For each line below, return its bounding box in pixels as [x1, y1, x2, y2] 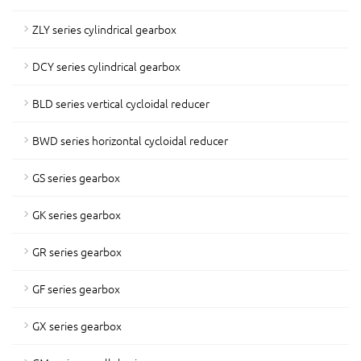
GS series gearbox [32, 169, 120, 185]
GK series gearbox [32, 206, 121, 222]
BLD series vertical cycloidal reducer [32, 95, 210, 111]
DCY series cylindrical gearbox [32, 58, 180, 74]
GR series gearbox [32, 243, 122, 259]
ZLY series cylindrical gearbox [32, 21, 176, 37]
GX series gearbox [32, 317, 122, 334]
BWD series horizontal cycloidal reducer [32, 132, 228, 148]
